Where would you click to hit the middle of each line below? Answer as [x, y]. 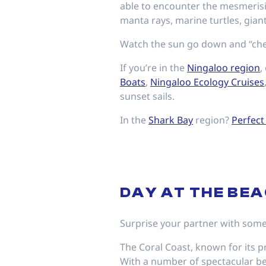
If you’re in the [153, 68]
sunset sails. [147, 96]
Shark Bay [171, 120]
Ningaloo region [224, 68]
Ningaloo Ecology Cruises [207, 82]
